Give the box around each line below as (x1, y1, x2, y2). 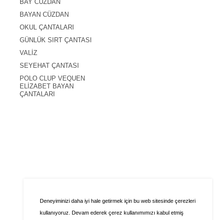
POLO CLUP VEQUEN (20, 75, 85, 82)
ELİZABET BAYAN (20, 82, 74, 90)
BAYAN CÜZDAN (20, 11, 69, 18)
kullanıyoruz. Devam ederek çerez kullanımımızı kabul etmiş (40, 210, 184, 216)
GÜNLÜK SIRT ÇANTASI (20, 36, 92, 44)
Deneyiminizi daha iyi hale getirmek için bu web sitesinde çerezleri (40, 198, 195, 204)
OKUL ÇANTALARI (20, 24, 74, 31)
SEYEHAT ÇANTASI (20, 62, 79, 69)
